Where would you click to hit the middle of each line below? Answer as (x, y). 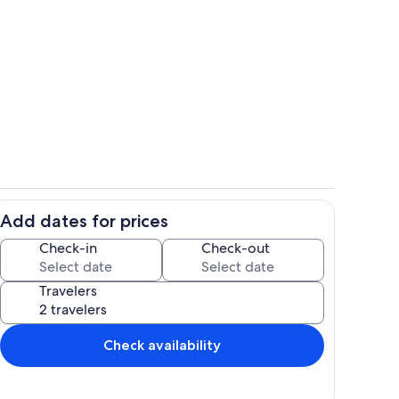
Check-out (236, 248)
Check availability (162, 345)
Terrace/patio (236, 77)
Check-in (68, 248)
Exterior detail (238, 229)
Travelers (68, 290)
